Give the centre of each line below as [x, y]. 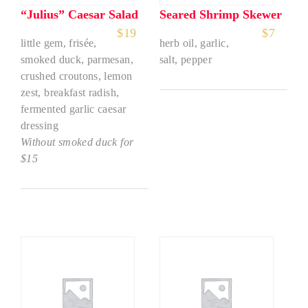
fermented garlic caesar [74, 109]
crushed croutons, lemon [77, 76]
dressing [40, 125]
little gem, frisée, [59, 43]
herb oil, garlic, [194, 43]
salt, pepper [186, 59]
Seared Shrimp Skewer [220, 14]
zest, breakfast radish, [70, 92]
